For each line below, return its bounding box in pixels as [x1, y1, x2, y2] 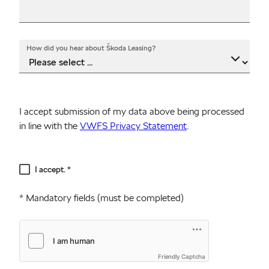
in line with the [19, 120, 80, 131]
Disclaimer [19, 161, 52, 170]
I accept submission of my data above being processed [19, 106, 244, 117]
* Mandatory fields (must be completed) [19, 192, 184, 204]
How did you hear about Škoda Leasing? [26, 43, 156, 52]
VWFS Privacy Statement [80, 120, 187, 131]
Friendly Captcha [158, 253, 205, 260]
